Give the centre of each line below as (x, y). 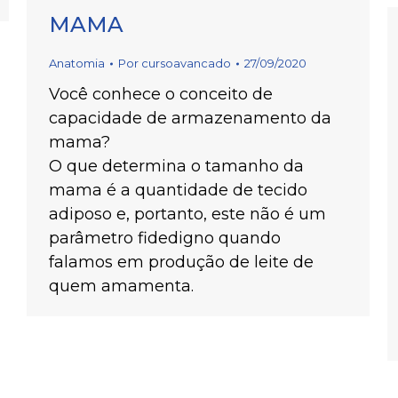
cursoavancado (186, 63)
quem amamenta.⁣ (121, 286)
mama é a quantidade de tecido (178, 190)
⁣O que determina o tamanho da (176, 166)
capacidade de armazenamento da (190, 118)
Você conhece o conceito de (161, 94)
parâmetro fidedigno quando (165, 238)
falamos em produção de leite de (181, 262)
